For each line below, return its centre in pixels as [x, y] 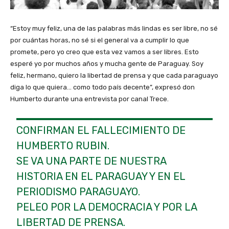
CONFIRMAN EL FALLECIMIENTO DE [101, 130]
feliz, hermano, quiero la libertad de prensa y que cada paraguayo [114, 75]
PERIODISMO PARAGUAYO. [78, 191]
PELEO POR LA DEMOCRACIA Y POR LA [107, 207]
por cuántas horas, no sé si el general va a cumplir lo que [100, 40]
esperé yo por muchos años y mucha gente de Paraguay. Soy [107, 63]
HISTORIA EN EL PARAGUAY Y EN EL [101, 176]
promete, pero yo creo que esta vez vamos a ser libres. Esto [105, 52]
